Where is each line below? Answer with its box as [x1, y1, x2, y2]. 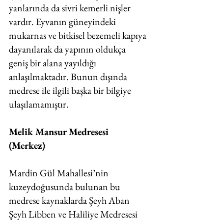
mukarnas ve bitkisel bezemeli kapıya [9, 29, 148, 42]
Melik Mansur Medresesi [9, 125, 111, 138]
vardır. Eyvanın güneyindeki [9, 15, 118, 28]
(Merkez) [9, 139, 45, 152]
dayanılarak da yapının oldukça [9, 43, 128, 55]
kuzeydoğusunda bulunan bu [9, 180, 122, 193]
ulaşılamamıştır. [9, 98, 71, 110]
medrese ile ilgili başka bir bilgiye [9, 84, 133, 97]
